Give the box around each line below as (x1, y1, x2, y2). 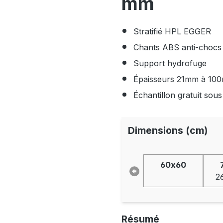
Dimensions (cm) (127, 124, 208, 136)
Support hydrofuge (133, 58, 207, 68)
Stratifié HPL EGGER (133, 26, 211, 36)
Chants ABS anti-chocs (133, 42, 222, 52)
